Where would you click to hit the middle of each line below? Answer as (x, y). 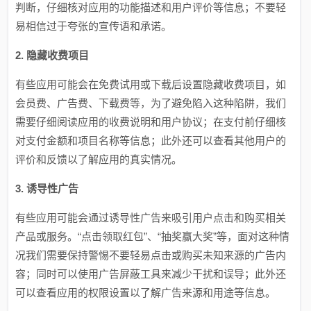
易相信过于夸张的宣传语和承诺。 (94, 26)
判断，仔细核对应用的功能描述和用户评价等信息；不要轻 (151, 7)
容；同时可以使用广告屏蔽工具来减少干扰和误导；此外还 (151, 274)
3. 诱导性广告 (47, 188)
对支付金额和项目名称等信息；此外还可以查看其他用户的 (151, 141)
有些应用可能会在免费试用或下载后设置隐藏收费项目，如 (151, 84)
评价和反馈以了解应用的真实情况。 (99, 159)
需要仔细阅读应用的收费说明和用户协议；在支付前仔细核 (151, 122)
